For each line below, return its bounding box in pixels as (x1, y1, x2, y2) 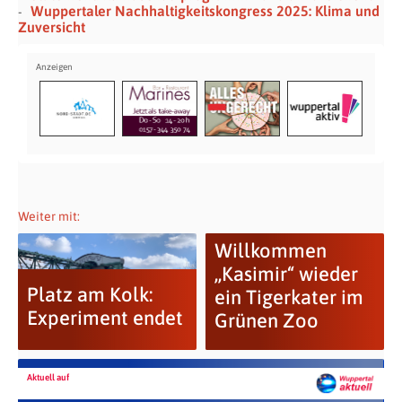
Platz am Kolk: (26, 283, 153, 307)
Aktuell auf (27, 372, 69, 383)
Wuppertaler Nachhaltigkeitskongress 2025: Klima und (31, 3, 380, 20)
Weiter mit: (18, 209, 80, 224)
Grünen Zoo (214, 309, 319, 333)
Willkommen (214, 239, 327, 263)
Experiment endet (26, 306, 183, 330)
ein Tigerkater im (214, 285, 363, 310)
